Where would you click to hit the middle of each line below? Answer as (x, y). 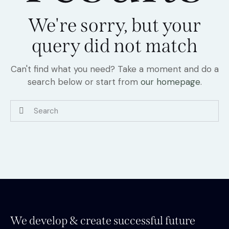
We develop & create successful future (103, 220)
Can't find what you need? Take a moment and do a (114, 69)
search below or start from (84, 82)
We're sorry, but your (114, 25)
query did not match (114, 45)
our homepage (170, 82)
